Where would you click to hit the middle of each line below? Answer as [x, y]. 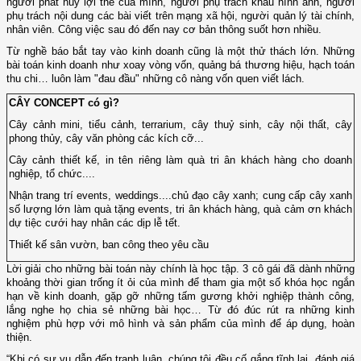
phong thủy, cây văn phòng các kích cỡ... [106, 139]
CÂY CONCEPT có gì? [64, 103]
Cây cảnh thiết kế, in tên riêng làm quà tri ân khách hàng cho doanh [180, 160]
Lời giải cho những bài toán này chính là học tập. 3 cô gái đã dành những [180, 269]
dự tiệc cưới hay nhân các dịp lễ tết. [95, 223]
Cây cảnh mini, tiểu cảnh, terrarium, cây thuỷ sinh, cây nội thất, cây [180, 125]
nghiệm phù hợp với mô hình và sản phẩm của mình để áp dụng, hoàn [180, 324]
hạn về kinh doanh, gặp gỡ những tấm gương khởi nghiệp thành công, [180, 297]
